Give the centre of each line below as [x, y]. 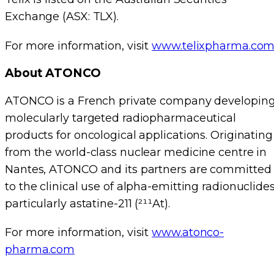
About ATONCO [53, 73]
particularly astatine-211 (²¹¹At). [87, 203]
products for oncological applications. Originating [139, 135]
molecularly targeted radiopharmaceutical [120, 118]
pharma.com [40, 250]
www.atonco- [188, 233]
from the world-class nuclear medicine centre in [136, 152]
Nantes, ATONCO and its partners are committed [138, 169]
